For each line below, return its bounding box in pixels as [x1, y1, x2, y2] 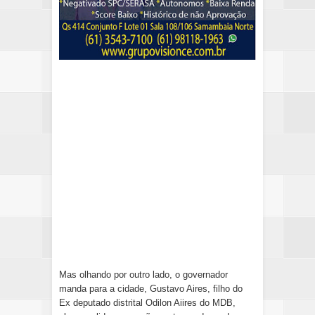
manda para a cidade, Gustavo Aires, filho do [59, 283, 243, 294]
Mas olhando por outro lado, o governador [59, 269, 228, 280]
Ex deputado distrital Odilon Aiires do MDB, [59, 297, 236, 308]
